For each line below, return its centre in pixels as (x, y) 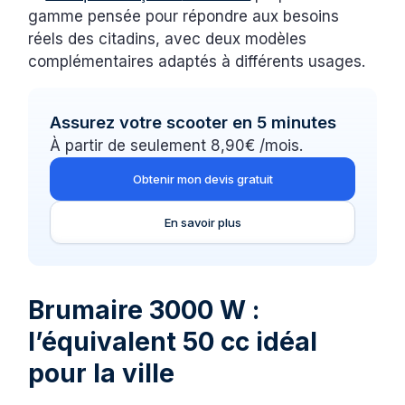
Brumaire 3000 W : (144, 310)
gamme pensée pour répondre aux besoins (184, 16)
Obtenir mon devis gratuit (202, 179)
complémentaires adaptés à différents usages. (197, 61)
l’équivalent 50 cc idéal (173, 341)
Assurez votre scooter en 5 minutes (193, 122)
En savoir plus (202, 222)
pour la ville (102, 373)
